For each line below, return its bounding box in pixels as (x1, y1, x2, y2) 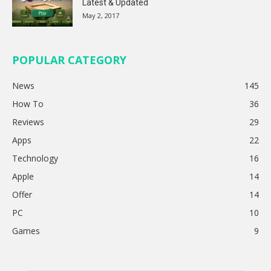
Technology (12, 152, 58, 165)
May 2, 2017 (82, 11, 119, 21)
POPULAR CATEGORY (12, 53, 126, 68)
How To (12, 98, 44, 110)
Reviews (12, 116, 44, 128)
